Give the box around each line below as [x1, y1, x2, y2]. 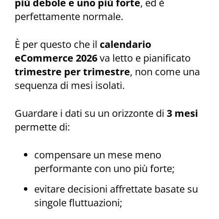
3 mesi [167, 106, 198, 120]
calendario [100, 38, 151, 51]
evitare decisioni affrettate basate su [34, 182, 198, 196]
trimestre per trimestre [15, 65, 130, 79]
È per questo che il [15, 38, 100, 51]
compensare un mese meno [34, 148, 161, 161]
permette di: [15, 120, 70, 133]
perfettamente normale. [15, 10, 123, 23]
